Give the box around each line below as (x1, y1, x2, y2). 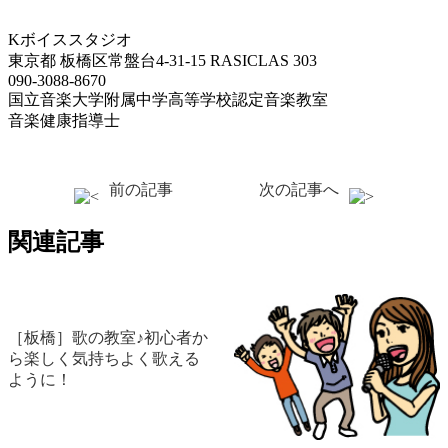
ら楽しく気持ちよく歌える (8, 350, 200, 368)
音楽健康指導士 (8, 112, 120, 130)
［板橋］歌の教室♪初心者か (8, 329, 208, 347)
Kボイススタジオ (8, 31, 132, 49)
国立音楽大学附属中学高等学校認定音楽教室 (8, 91, 328, 109)
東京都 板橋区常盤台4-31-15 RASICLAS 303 (8, 52, 317, 70)
